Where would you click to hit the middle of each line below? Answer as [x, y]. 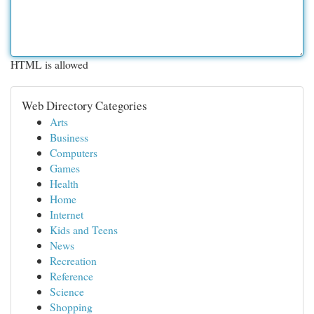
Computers [74, 152]
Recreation [73, 260]
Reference [71, 276]
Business [69, 137]
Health [64, 183]
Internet [67, 214]
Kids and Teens [84, 230]
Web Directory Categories [84, 105]
